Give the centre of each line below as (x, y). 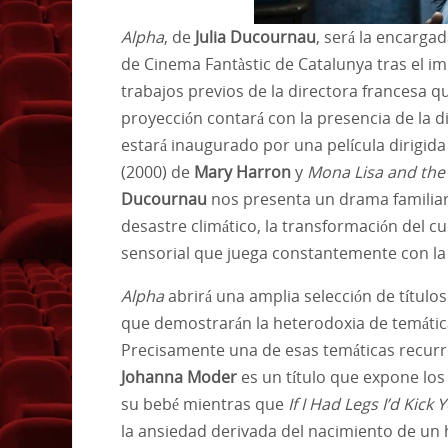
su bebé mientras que (204, 403)
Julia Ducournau (255, 36)
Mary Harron (242, 171)
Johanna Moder (179, 376)
